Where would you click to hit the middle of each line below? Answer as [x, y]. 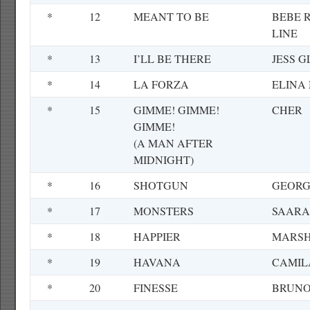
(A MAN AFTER [173, 143]
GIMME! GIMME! [176, 110]
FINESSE [156, 288]
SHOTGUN [161, 185]
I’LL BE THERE [172, 58]
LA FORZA [161, 84]
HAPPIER [157, 236]
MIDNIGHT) [164, 159]
